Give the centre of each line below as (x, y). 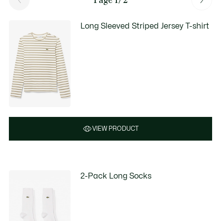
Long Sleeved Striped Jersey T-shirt (145, 26)
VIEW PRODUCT (115, 129)
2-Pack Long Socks (116, 176)
